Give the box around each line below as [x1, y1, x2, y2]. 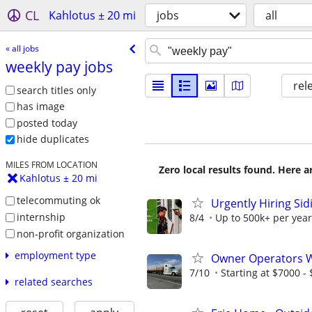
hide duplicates [16, 132, 89, 146]
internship [16, 210, 65, 224]
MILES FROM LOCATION [5, 159, 97, 171]
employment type [14, 249, 96, 263]
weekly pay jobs [5, 56, 113, 77]
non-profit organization [16, 226, 125, 240]
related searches [14, 275, 93, 289]
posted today [16, 116, 77, 130]
